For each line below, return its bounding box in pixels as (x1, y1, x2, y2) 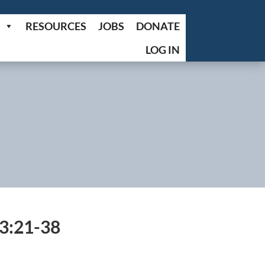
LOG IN (145, 43, 180, 56)
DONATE (135, 20, 180, 33)
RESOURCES (25, 20, 86, 33)
